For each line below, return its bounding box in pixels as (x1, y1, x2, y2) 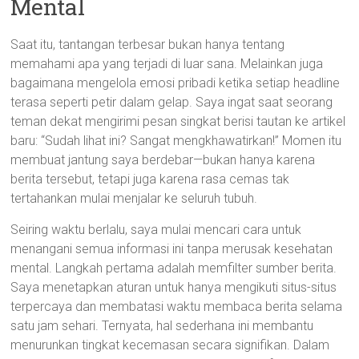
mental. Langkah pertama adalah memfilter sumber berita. (10, 260, 337, 276)
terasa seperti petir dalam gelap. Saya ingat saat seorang (10, 95, 333, 110)
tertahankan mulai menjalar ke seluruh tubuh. (10, 191, 258, 206)
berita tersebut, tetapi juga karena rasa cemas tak (10, 171, 290, 187)
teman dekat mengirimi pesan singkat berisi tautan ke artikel (10, 114, 346, 129)
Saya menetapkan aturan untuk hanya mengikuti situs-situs (10, 280, 337, 295)
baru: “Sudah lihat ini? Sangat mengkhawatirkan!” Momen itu (10, 133, 342, 148)
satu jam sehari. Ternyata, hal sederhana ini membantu (10, 318, 314, 333)
